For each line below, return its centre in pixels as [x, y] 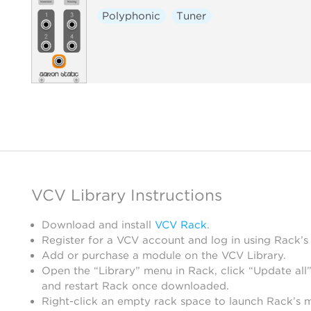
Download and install [98, 225]
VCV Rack [181, 225]
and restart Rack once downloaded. [135, 286]
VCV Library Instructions [127, 195]
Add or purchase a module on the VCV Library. [164, 255]
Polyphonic [132, 16]
